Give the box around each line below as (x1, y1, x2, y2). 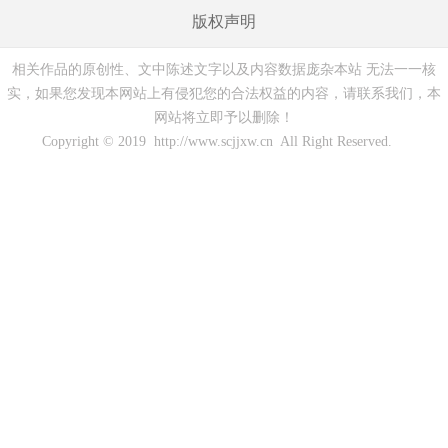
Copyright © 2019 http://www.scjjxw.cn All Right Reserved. (42, 134, 406, 149)
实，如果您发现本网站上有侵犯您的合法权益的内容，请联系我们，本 (7, 86, 441, 101)
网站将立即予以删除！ (154, 110, 294, 125)
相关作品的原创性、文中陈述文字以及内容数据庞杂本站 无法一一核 (12, 62, 436, 77)
